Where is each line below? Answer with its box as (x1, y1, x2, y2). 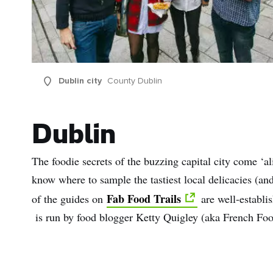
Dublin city (58, 77, 102, 86)
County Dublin (107, 77, 163, 86)
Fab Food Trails (107, 191, 181, 207)
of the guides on (32, 191, 107, 207)
